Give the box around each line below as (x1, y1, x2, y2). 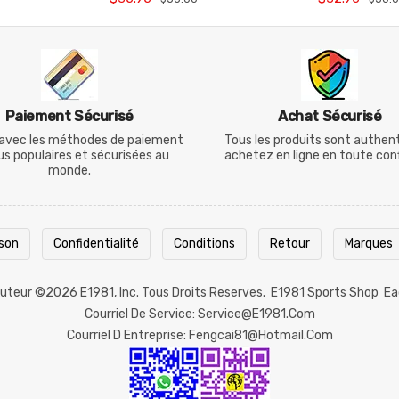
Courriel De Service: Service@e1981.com (84, 306, 315, 322)
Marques (345, 236, 393, 251)
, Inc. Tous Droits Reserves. (114, 285, 271, 300)
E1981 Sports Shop (271, 285, 379, 300)
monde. (47, 163, 91, 178)
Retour (270, 236, 310, 251)
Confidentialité (53, 236, 139, 251)
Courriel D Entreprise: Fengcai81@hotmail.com (66, 328, 333, 343)
